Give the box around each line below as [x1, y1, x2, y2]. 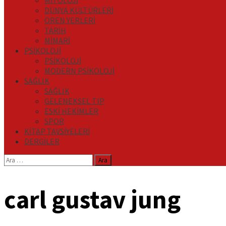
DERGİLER [24, 136, 60, 146]
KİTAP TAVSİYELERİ [24, 126, 90, 136]
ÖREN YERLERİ [44, 15, 95, 25]
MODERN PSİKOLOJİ [44, 66, 115, 76]
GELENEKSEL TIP [44, 96, 104, 106]
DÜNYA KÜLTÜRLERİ [44, 5, 114, 15]
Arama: [4, 154, 28, 164]
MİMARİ [44, 35, 70, 45]
